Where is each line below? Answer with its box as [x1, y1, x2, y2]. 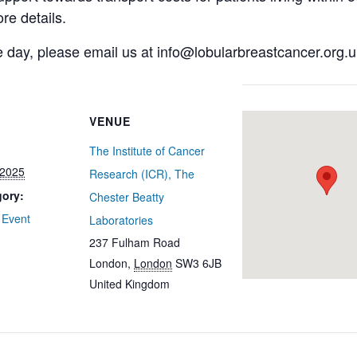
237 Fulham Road [89, 234, 180, 250]
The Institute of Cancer [89, 143, 205, 159]
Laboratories [89, 212, 153, 228]
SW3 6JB [175, 255, 222, 271]
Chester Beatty [89, 189, 164, 205]
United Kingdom [89, 276, 170, 292]
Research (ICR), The [89, 166, 194, 182]
